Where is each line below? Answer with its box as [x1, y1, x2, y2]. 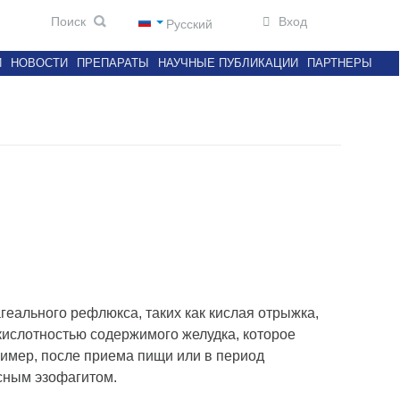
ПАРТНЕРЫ [307, 56, 372, 70]
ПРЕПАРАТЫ [77, 56, 149, 70]
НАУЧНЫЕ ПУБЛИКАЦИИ [158, 56, 298, 70]
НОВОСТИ [11, 56, 68, 70]
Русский [165, 17, 212, 31]
